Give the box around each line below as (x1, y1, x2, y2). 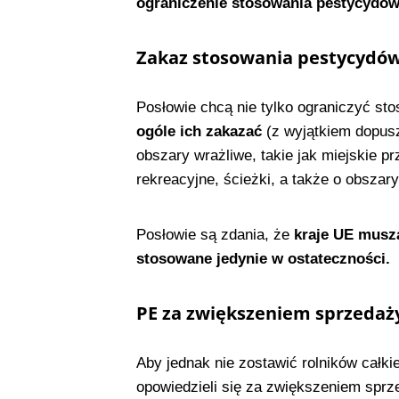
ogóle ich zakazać (135, 123, 262, 141)
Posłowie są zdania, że (135, 226, 289, 244)
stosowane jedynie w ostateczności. (135, 250, 390, 268)
